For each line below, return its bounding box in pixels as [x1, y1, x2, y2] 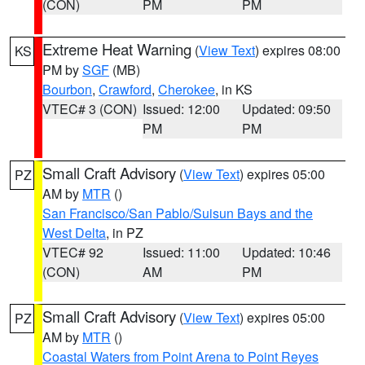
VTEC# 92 [42, 243, 103, 262]
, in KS [215, 80, 253, 99]
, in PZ [106, 223, 143, 242]
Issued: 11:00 [142, 243, 220, 262]
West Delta [42, 223, 106, 242]
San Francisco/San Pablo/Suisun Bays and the [42, 204, 313, 222]
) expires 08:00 [255, 41, 341, 59]
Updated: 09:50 [242, 99, 332, 118]
